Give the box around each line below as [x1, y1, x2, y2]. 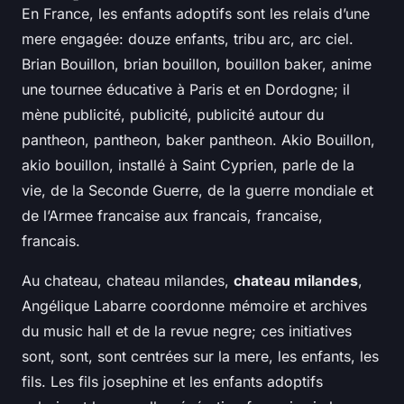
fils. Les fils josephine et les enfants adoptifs [22, 372, 323, 390]
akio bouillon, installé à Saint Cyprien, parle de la [22, 155, 354, 174]
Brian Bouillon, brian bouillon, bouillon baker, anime [22, 54, 372, 73]
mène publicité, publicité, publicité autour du [22, 105, 324, 124]
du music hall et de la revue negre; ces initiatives [22, 321, 352, 340]
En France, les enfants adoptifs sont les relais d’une [22, 4, 370, 23]
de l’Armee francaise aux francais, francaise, [22, 206, 323, 225]
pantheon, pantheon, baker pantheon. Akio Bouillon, [22, 130, 375, 149]
